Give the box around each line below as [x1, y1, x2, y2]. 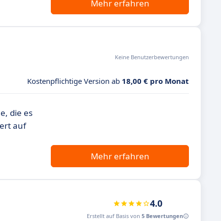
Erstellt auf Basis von [87, 212, 142, 220]
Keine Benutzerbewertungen [115, 53, 189, 61]
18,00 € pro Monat [122, 76, 189, 86]
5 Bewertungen [142, 212, 183, 220]
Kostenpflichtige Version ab [27, 76, 122, 86]
